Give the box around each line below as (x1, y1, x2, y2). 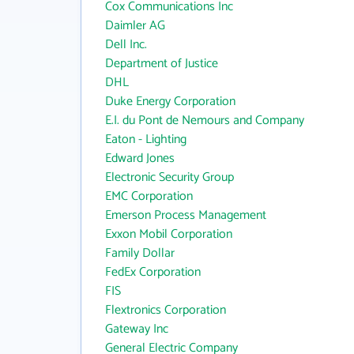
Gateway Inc (105, 318, 168, 340)
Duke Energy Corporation (105, 91, 235, 112)
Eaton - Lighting (105, 129, 186, 150)
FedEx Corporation (105, 262, 201, 283)
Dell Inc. (105, 34, 147, 55)
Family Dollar (105, 243, 175, 264)
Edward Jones (105, 148, 175, 169)
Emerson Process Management (105, 205, 266, 226)
